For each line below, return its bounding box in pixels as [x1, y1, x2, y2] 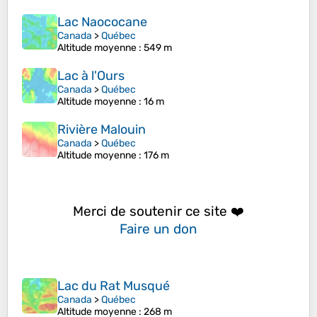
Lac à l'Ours [57, 68, 125, 84]
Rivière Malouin [57, 122, 146, 138]
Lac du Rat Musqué [57, 278, 170, 294]
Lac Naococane [57, 14, 147, 30]
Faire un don [120, 220, 197, 237]
